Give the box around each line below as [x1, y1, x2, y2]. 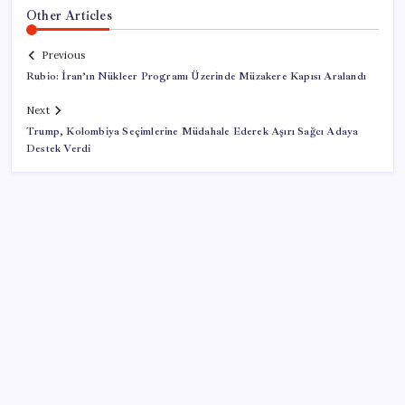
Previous [42, 49, 85, 62]
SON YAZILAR [26, 342, 124, 359]
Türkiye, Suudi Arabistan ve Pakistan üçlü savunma [26, 381, 357, 400]
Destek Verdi [26, 142, 91, 156]
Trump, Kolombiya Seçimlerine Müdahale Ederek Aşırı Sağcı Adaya [26, 125, 359, 139]
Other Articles [26, 6, 112, 24]
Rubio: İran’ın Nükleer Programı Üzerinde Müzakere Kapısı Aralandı [26, 70, 366, 84]
